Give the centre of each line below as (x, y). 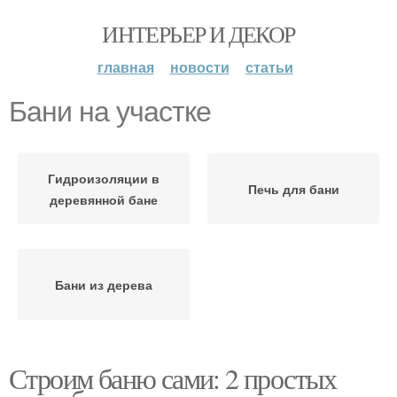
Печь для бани (293, 189)
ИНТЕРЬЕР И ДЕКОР (198, 34)
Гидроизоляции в (104, 178)
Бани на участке (110, 112)
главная (125, 67)
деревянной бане (104, 199)
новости (199, 67)
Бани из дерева (104, 284)
